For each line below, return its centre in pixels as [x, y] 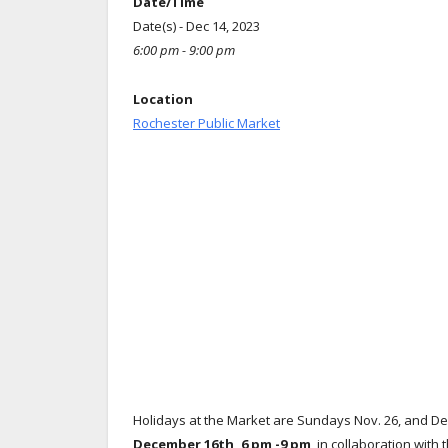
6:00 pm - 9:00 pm [184, 49]
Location [163, 98]
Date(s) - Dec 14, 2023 [196, 25]
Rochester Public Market [206, 122]
